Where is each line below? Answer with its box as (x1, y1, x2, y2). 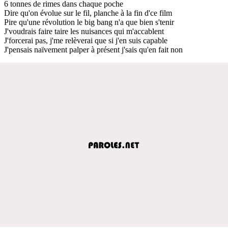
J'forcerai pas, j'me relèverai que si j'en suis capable (4, 36, 167, 45)
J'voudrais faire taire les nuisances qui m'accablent (4, 26, 164, 36)
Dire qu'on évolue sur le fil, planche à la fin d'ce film (4, 8, 172, 17)
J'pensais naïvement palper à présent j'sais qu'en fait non (4, 45, 183, 54)
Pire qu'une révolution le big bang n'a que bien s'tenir (4, 17, 174, 26)
